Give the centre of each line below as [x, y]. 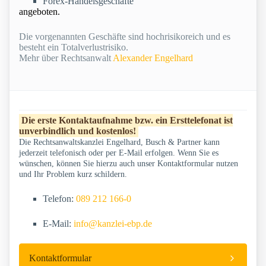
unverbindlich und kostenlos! [77, 131]
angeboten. [39, 12]
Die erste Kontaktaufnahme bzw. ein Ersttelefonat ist [127, 121]
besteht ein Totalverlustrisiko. [74, 47]
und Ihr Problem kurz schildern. [73, 175]
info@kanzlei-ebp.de [113, 224]
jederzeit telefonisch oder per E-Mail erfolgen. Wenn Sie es [119, 153]
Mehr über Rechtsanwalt [66, 58]
